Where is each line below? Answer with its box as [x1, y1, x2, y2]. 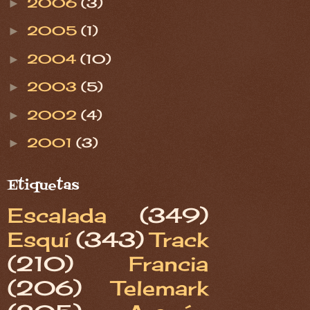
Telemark [112, 275, 208, 301]
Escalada [8, 203, 107, 228]
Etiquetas [8, 176, 79, 197]
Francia [129, 251, 208, 277]
